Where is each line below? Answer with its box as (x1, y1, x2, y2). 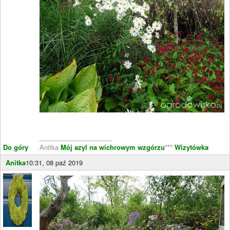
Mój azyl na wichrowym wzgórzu (61, 142, 165, 152)
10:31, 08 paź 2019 (26, 158, 83, 167)
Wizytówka (172, 142, 208, 152)
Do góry (3, 142, 28, 152)
